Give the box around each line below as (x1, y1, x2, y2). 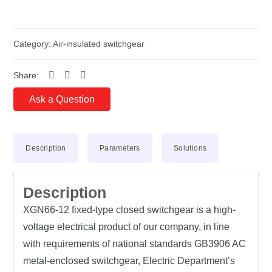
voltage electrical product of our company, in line (23, 222, 230, 232)
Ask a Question (29, 94, 95, 104)
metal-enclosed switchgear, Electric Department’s (23, 256, 236, 266)
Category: (13, 39, 53, 49)
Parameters (99, 144, 140, 152)
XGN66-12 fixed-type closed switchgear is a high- (23, 205, 236, 215)
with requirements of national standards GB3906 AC (23, 239, 246, 249)
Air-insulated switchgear (53, 39, 145, 49)
